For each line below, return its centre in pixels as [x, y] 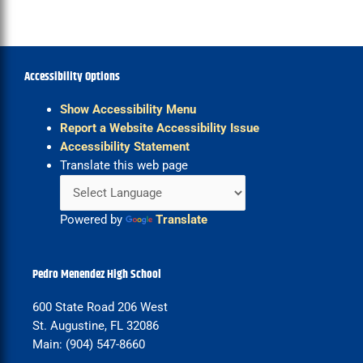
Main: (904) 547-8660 [89, 344]
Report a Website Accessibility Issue [159, 128]
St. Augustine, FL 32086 [96, 325]
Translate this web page [124, 166]
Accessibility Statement [124, 147]
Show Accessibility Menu [128, 110]
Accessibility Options [72, 77]
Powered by [92, 220]
